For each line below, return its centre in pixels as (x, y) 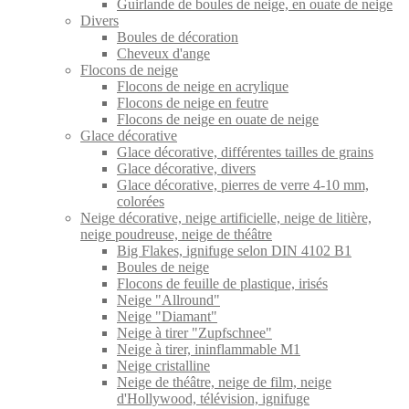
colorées (141, 201)
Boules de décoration (178, 37)
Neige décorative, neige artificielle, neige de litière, (226, 217)
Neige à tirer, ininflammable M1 (209, 349)
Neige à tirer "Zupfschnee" (194, 332)
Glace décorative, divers (186, 168)
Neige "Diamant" (167, 316)
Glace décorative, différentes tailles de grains (245, 152)
